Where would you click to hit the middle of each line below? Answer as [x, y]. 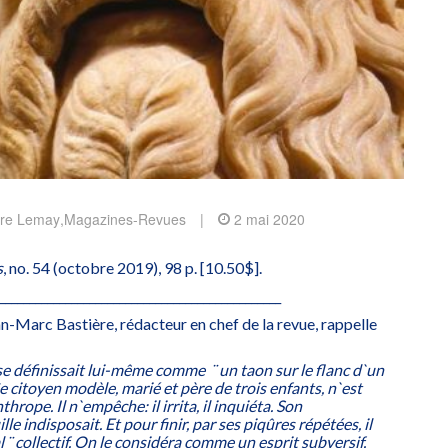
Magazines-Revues [125, 219]
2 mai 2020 [269, 219]
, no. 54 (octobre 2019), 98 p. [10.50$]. [132, 268]
